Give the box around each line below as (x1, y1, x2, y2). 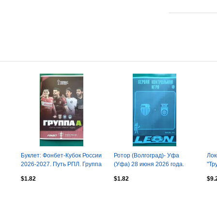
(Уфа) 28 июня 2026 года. (114, 160, 184, 168)
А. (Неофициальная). (21, 169, 79, 176)
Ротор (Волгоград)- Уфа (114, 152, 179, 159)
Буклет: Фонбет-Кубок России (21, 152, 102, 159)
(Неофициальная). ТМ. (114, 169, 176, 176)
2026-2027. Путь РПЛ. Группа (21, 160, 102, 168)
